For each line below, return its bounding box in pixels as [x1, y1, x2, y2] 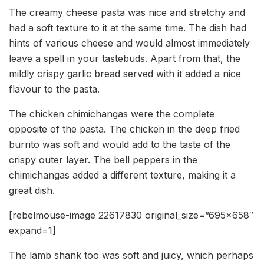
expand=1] [9, 225, 56, 237]
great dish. [9, 184, 55, 197]
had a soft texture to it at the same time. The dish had [9, 22, 246, 34]
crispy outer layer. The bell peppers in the [9, 154, 197, 166]
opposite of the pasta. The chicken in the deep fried [9, 123, 240, 136]
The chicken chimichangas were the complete [9, 108, 214, 120]
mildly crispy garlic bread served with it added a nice [9, 68, 241, 80]
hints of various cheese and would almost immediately [9, 37, 250, 49]
